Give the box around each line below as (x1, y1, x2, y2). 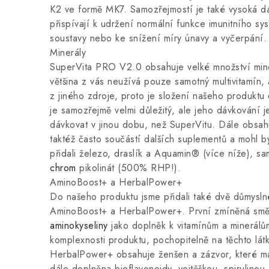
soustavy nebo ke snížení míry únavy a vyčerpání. (50, 31, 267, 45)
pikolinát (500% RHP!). (76, 161, 181, 175)
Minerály (50, 46, 86, 59)
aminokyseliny (50, 219, 108, 232)
